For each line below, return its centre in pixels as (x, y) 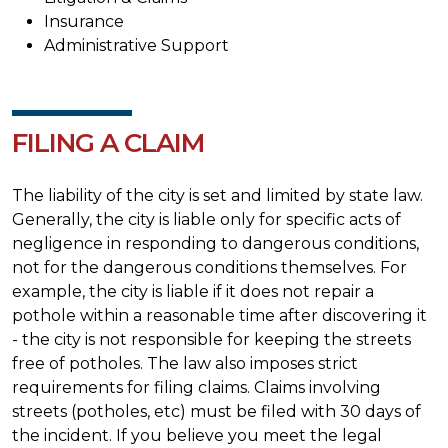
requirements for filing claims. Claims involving (196, 387)
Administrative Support (136, 45)
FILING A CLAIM (108, 142)
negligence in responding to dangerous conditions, (215, 243)
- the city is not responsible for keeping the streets (211, 339)
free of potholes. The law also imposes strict (185, 363)
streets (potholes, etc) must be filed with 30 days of (216, 411)
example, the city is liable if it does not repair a (193, 291)
